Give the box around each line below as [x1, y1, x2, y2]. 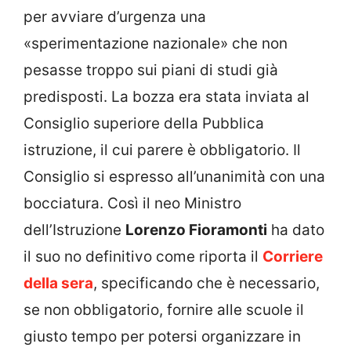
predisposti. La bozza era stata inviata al [24, 87, 309, 106]
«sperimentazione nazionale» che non [24, 34, 288, 52]
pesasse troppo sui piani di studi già [24, 60, 278, 79]
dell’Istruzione [24, 220, 125, 239]
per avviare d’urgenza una [24, 7, 206, 26]
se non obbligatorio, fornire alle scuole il [24, 300, 304, 319]
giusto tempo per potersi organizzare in [24, 327, 301, 346]
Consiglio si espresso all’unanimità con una [24, 167, 325, 186]
